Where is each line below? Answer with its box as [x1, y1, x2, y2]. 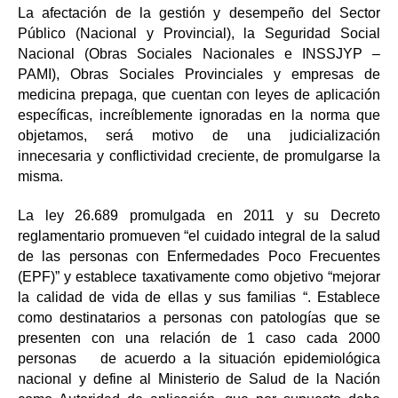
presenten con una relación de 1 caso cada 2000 [18, 330, 380, 346]
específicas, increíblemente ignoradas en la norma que [18, 107, 380, 123]
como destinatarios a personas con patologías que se [18, 310, 380, 325]
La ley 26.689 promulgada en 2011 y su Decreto [18, 208, 380, 223]
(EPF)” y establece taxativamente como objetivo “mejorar [18, 269, 380, 284]
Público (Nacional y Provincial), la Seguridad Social [18, 26, 380, 41]
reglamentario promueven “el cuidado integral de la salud [18, 228, 380, 243]
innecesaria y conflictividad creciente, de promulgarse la [18, 148, 380, 163]
